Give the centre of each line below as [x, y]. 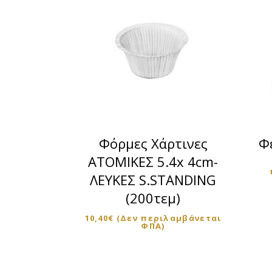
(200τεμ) [153, 198]
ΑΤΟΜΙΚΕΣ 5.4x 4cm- [153, 161]
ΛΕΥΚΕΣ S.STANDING [153, 180]
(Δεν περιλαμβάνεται [169, 218]
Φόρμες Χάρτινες [153, 143]
